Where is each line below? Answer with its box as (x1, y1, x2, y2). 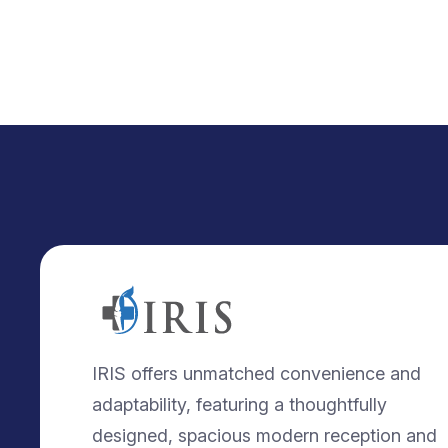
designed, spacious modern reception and (92, 424, 437, 446)
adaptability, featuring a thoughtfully (92, 393, 387, 415)
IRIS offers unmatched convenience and (92, 362, 421, 384)
